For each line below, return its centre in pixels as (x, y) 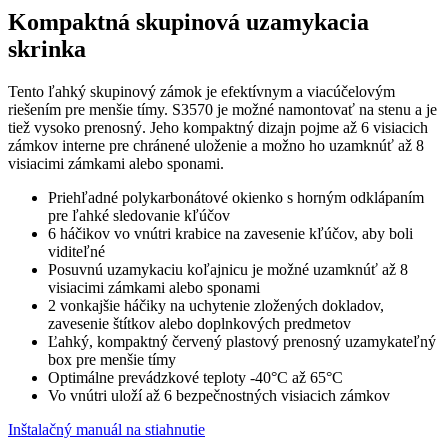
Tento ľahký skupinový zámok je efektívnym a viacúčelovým (201, 91)
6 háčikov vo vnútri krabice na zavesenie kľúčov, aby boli (230, 233)
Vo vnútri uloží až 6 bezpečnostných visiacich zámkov (219, 395)
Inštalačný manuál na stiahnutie (106, 429)
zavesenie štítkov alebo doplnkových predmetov (199, 323)
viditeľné (76, 251)
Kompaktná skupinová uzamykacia (188, 21)
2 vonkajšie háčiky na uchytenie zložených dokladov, (216, 305)
